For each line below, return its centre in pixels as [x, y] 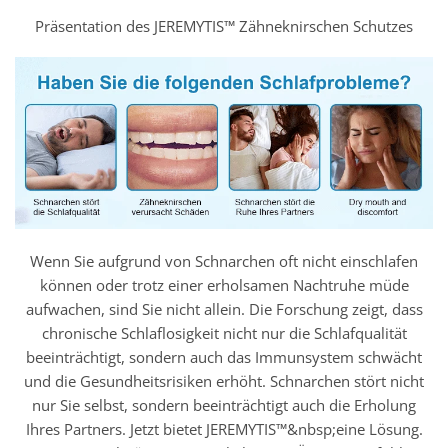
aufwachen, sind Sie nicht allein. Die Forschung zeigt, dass [224, 309]
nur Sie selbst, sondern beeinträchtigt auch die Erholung [224, 405]
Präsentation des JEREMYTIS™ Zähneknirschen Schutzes [224, 25]
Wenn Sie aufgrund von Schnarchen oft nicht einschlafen [224, 261]
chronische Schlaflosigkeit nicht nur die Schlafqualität [224, 333]
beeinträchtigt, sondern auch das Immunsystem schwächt [224, 357]
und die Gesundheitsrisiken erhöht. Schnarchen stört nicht [224, 381]
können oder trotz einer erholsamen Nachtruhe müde [224, 285]
